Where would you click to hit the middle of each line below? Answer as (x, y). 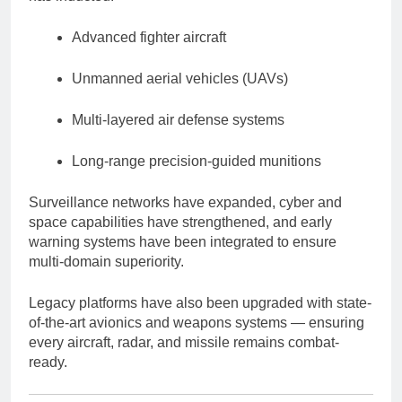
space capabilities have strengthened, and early (180, 222)
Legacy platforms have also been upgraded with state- (200, 302)
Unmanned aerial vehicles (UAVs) (180, 78)
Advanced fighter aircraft (149, 37)
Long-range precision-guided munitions (197, 161)
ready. (48, 362)
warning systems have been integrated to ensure (183, 241)
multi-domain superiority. (106, 261)
